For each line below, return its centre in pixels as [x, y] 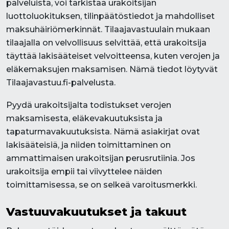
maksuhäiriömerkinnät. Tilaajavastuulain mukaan [108, 29]
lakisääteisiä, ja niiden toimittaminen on [88, 145]
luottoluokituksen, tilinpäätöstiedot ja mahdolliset [110, 16]
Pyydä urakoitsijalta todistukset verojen [89, 105]
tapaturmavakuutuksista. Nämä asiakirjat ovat [103, 132]
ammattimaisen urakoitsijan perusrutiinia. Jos [101, 158]
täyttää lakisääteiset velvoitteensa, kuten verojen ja [113, 56]
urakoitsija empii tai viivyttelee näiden [84, 171]
